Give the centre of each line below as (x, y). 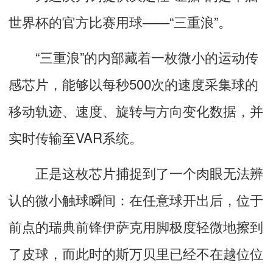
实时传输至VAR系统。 (76, 137)
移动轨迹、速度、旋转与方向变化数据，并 (136, 110)
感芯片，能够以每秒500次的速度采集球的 (133, 83)
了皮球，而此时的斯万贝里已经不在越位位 (136, 253)
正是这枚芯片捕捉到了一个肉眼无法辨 (136, 172)
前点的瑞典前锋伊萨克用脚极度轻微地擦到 (136, 226)
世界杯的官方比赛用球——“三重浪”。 (120, 21)
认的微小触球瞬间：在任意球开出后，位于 (136, 199)
